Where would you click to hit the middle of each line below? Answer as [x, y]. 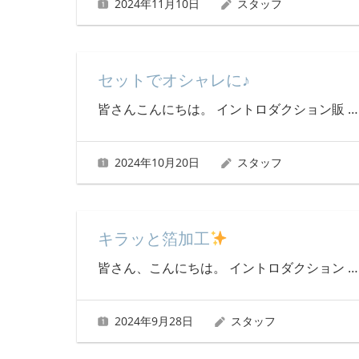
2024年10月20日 [157, 162]
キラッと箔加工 [153, 239]
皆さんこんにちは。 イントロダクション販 [222, 109]
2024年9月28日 [153, 321]
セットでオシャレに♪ [173, 81]
